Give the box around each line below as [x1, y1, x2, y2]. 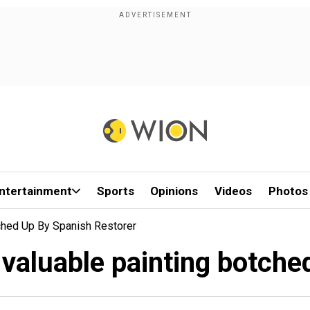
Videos [215, 184, 253, 198]
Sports [96, 184, 134, 198]
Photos [268, 184, 308, 198]
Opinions [150, 184, 199, 198]
